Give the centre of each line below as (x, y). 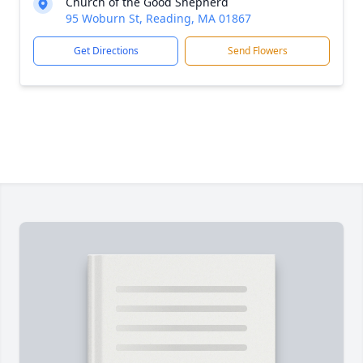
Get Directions (106, 51)
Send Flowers (257, 51)
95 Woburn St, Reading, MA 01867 (158, 18)
